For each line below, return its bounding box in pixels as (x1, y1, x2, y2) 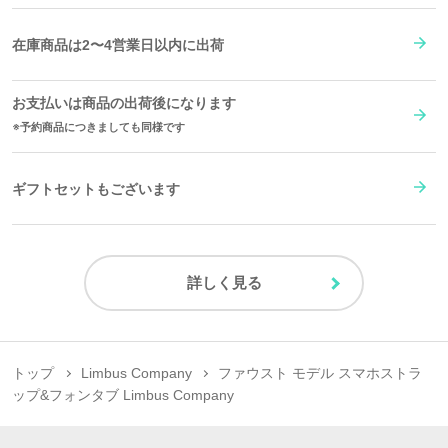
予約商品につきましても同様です (20, 121, 185, 134)
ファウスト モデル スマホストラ (218, 365, 423, 382)
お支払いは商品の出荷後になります (12, 95, 236, 112)
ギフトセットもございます (12, 180, 180, 197)
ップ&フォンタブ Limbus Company (12, 387, 234, 404)
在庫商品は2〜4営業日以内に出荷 (12, 36, 224, 53)
